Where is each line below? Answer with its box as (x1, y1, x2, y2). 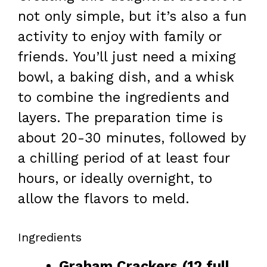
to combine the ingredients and (18, 89, 229, 106)
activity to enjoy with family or (18, 29, 221, 45)
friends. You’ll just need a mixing (18, 49, 236, 66)
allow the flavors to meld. (18, 191, 190, 207)
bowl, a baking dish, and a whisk (18, 69, 234, 86)
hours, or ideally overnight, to (18, 170, 212, 187)
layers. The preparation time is (18, 110, 223, 126)
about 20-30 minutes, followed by (18, 130, 246, 147)
